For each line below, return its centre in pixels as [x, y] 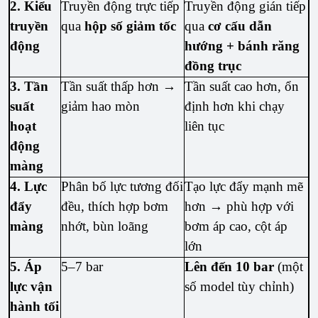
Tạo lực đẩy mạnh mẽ [244, 187]
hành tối [35, 307]
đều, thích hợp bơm [115, 207]
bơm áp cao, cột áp [236, 226]
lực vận [32, 287]
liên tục [205, 126]
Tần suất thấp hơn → [119, 87]
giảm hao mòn [101, 106]
